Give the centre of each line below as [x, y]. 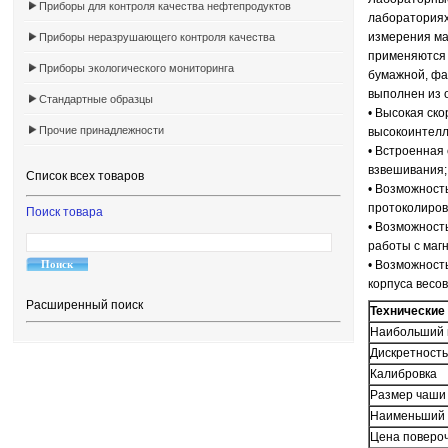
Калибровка [406, 374]
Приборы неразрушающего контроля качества [157, 37]
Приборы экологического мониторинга [136, 68]
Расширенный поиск [84, 305]
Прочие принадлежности [101, 130]
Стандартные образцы [96, 99]
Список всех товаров [85, 176]
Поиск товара [64, 212]
